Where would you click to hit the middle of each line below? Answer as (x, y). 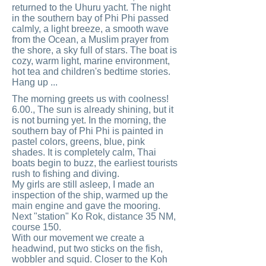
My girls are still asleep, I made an (83, 184)
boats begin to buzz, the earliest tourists (95, 163)
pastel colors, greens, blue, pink (78, 142)
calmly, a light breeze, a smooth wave (90, 29)
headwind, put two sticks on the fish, (87, 248)
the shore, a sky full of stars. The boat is (94, 50)
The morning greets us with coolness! (90, 99)
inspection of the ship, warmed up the (90, 195)
